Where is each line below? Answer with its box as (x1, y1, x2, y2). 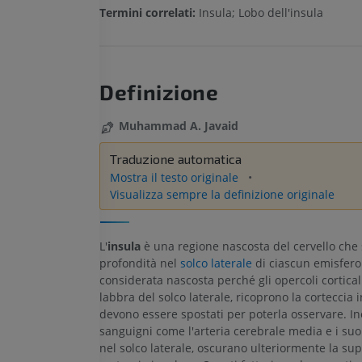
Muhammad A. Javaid (119, 118, 239, 134)
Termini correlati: (99, 5, 200, 21)
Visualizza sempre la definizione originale (110, 186, 335, 202)
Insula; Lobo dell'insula (199, 5, 324, 21)
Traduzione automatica (110, 150, 242, 166)
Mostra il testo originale (110, 169, 242, 185)
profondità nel (99, 255, 181, 271)
